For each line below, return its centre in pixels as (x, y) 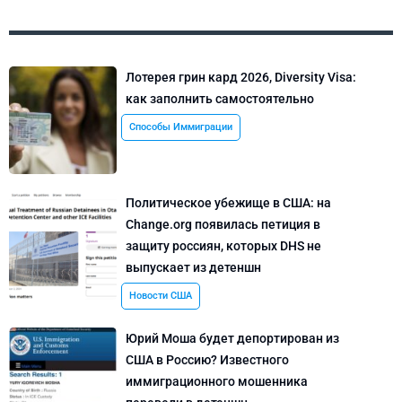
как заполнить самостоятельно (220, 99)
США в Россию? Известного (207, 360)
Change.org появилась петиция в (223, 225)
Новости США (161, 296)
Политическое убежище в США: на (228, 203)
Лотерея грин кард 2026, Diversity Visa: (241, 78)
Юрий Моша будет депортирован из (232, 339)
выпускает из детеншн (193, 268)
